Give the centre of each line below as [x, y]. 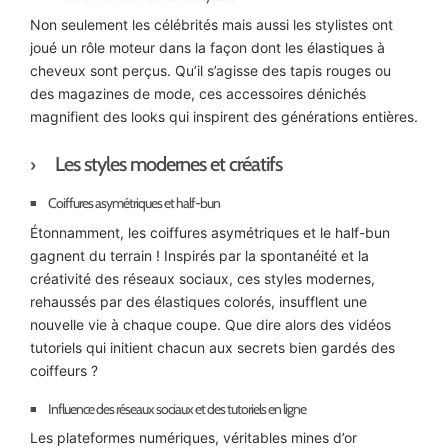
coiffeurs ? [64, 370]
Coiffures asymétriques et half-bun [134, 203]
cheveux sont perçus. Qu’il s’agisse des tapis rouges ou [210, 70]
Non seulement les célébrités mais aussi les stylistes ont [211, 24]
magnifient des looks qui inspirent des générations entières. [224, 116]
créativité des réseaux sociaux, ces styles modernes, [202, 278]
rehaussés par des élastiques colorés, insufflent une [198, 301]
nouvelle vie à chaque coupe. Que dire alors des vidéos [210, 324]
